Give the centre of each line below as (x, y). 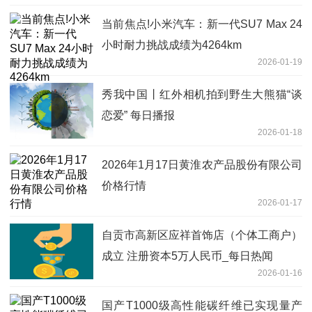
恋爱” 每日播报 (138, 115)
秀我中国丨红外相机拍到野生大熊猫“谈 (202, 94)
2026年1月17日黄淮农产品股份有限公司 (202, 164)
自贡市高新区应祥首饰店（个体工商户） (202, 235)
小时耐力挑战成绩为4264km (172, 45)
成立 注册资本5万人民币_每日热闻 (187, 256)
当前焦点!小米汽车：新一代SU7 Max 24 (202, 24)
